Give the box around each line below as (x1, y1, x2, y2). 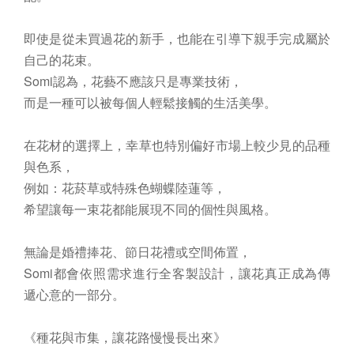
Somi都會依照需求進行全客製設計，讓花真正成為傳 (24, 263, 330, 282)
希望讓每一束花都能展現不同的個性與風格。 (24, 199, 277, 218)
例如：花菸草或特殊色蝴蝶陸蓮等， (24, 178, 226, 197)
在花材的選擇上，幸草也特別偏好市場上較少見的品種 (24, 135, 330, 154)
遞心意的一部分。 (24, 284, 125, 303)
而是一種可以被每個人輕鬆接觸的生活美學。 (24, 92, 277, 111)
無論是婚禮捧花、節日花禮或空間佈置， (24, 242, 251, 261)
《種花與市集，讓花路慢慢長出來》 (24, 327, 226, 346)
